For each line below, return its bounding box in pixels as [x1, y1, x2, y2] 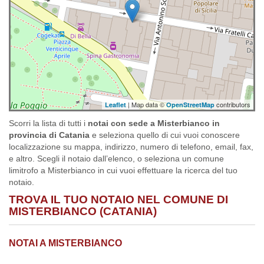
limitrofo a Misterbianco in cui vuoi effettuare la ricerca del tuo [9, 166, 237, 175]
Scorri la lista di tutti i [9, 118, 88, 128]
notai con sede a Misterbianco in [88, 118, 220, 128]
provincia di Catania [9, 130, 90, 140]
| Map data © [126, 100, 166, 109]
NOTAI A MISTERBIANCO [9, 238, 122, 248]
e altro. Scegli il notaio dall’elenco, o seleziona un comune [9, 154, 224, 163]
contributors [214, 100, 250, 109]
